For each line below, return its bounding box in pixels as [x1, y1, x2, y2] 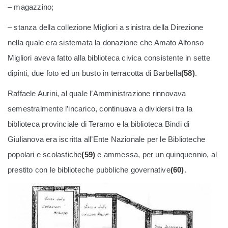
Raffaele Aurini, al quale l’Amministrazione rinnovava [8, 89, 186, 98]
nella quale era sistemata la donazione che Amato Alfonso [8, 38, 204, 47]
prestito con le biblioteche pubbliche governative [8, 165, 170, 174]
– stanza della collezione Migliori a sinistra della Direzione [8, 23, 204, 32]
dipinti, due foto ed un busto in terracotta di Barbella [8, 69, 182, 77]
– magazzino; [8, 3, 54, 11]
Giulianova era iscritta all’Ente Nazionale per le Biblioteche [8, 135, 206, 144]
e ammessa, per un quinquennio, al [97, 150, 217, 159]
